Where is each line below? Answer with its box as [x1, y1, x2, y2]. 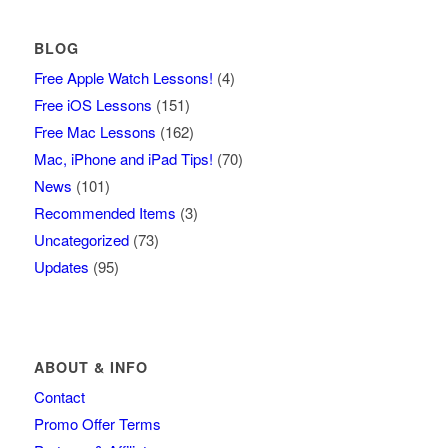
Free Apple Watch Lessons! [33, 66, 213, 88]
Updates [33, 255, 89, 277]
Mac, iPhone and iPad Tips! [33, 147, 213, 169]
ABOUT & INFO [33, 356, 148, 377]
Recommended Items [33, 201, 176, 223]
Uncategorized [33, 228, 129, 250]
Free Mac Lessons [33, 120, 156, 142]
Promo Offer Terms [33, 412, 161, 434]
